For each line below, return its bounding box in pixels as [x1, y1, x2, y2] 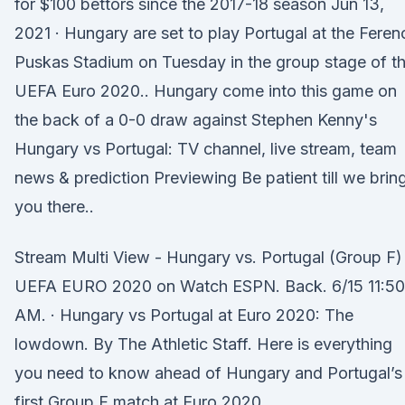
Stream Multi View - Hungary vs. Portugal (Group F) [14, 248, 402, 267]
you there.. [14, 197, 94, 216]
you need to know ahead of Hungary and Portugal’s [14, 363, 402, 382]
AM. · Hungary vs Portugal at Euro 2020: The [14, 306, 353, 325]
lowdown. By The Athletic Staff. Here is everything [14, 334, 392, 353]
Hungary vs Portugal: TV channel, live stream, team [14, 139, 397, 158]
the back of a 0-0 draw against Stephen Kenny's [14, 110, 377, 129]
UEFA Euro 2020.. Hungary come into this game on [14, 81, 397, 100]
